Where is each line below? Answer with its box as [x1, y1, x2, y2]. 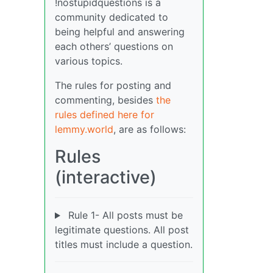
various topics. [55, 55, 122, 68]
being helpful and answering [55, 26, 185, 38]
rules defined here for [55, 108, 154, 121]
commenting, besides [55, 94, 156, 107]
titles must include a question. [55, 238, 193, 251]
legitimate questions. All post [55, 224, 189, 236]
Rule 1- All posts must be [65, 209, 183, 222]
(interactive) [55, 166, 157, 188]
